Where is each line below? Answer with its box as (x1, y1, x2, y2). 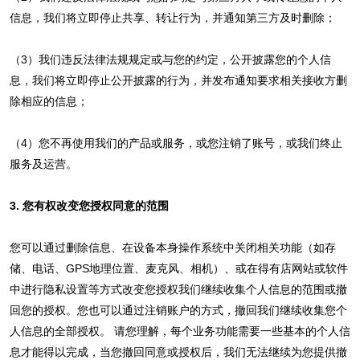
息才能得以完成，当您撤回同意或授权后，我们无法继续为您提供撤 (9, 345, 347, 358)
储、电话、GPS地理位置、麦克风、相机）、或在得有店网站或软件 (9, 261, 348, 275)
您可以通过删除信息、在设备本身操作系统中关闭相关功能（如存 (9, 240, 336, 254)
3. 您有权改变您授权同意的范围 (9, 198, 169, 212)
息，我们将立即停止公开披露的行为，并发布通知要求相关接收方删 (9, 73, 347, 87)
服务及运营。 (9, 157, 77, 170)
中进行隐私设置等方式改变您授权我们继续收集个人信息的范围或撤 (9, 282, 347, 296)
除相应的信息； (9, 94, 88, 108)
